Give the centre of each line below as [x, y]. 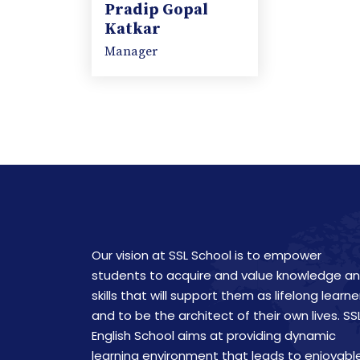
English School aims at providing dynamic [214, 335]
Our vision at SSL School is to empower [207, 255]
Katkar [133, 29]
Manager [131, 51]
